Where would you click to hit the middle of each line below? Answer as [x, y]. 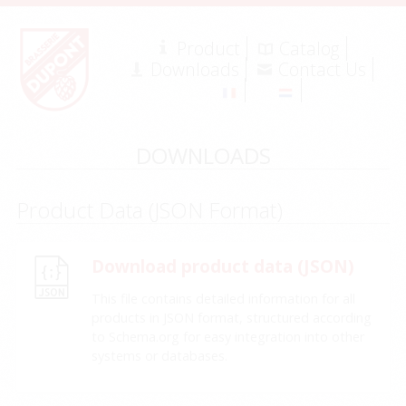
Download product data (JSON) [223, 266]
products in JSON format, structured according [232, 318]
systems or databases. [160, 356]
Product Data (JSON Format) [150, 210]
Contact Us [322, 70]
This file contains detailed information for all [224, 299]
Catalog [309, 49]
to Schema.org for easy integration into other [228, 337]
